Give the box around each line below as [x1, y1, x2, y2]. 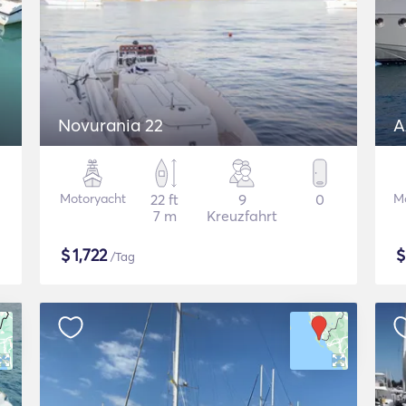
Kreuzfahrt [207, 207, 277, 225]
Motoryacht [59, 190, 126, 207]
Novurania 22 [58, 114, 163, 136]
